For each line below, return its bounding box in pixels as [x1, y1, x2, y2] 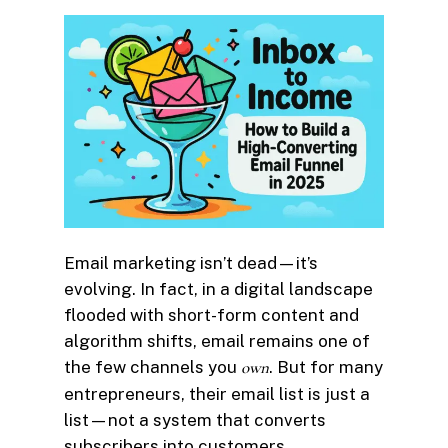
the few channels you [64, 357, 241, 378]
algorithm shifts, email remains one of [64, 331, 370, 352]
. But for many [269, 357, 383, 378]
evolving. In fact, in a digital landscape [64, 279, 373, 300]
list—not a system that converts [64, 410, 326, 431]
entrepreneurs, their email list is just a [64, 384, 370, 405]
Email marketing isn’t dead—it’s [64, 253, 318, 274]
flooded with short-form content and [64, 305, 359, 326]
